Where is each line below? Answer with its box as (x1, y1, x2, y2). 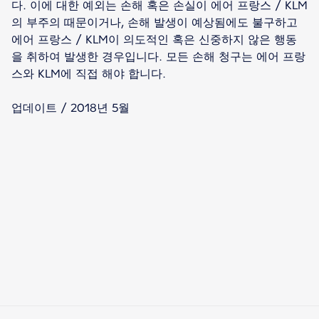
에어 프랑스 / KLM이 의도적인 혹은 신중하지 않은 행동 (11, 32, 297, 46)
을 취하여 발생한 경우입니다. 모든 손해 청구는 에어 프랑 (11, 49, 305, 63)
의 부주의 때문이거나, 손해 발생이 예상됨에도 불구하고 (11, 15, 298, 29)
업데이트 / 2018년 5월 (11, 100, 130, 115)
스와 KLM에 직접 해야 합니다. (11, 66, 166, 80)
